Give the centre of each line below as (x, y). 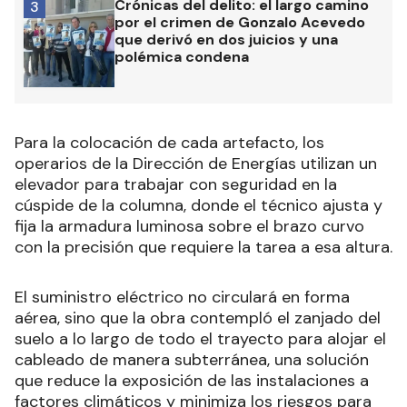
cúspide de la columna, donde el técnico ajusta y (199, 205)
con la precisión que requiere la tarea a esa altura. (203, 247)
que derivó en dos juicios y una (226, 39)
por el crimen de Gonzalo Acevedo (240, 22)
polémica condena (182, 56)
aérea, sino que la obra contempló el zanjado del (198, 318)
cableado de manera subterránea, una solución (192, 359)
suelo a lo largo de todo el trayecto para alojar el (200, 338)
